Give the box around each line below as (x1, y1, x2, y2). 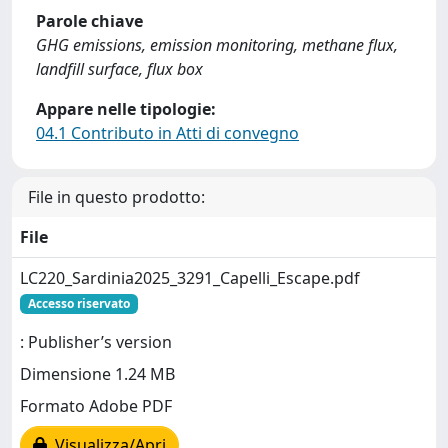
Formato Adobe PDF (20, 395, 172, 418)
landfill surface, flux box (36, 58, 203, 80)
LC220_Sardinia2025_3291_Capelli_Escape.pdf (20, 267, 360, 289)
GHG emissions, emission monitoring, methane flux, (36, 34, 398, 56)
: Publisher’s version (20, 331, 172, 354)
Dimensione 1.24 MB (20, 363, 175, 386)
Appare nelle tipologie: (36, 98, 216, 120)
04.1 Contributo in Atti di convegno (36, 122, 299, 144)
